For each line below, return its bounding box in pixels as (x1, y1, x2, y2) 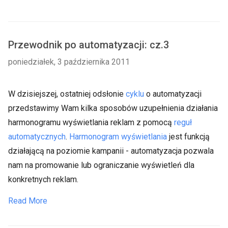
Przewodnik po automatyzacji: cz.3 (8, 39, 169, 51)
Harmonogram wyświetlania (69, 132, 167, 141)
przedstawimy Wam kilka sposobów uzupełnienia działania (8, 103, 218, 113)
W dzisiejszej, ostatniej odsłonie (8, 89, 126, 99)
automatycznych (8, 132, 66, 141)
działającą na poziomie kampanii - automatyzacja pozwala (8, 146, 214, 156)
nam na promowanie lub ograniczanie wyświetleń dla (8, 160, 194, 170)
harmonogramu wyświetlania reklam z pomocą (8, 118, 174, 127)
